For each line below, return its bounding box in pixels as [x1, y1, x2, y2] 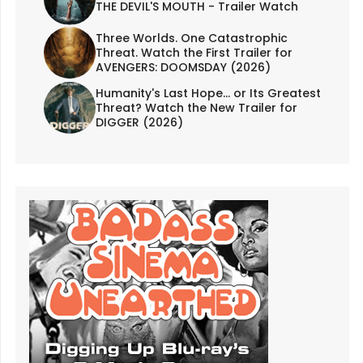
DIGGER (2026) [95, 113, 183, 130]
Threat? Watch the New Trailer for [95, 99, 297, 116]
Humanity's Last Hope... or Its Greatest [95, 84, 321, 101]
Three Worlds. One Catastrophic [95, 29, 288, 46]
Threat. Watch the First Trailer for [95, 44, 293, 61]
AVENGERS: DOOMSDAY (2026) [95, 58, 271, 75]
